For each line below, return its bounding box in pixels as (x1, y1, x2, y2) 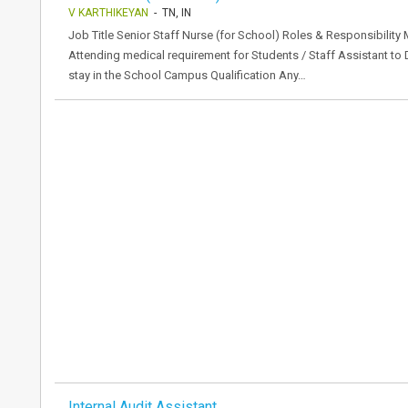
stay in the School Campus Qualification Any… (68, 68, 306, 82)
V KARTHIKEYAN (68, 6, 148, 19)
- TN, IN (148, 6, 191, 19)
